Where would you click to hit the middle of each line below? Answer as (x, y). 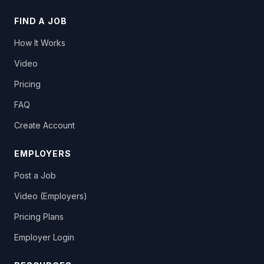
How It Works (40, 43)
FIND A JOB (41, 21)
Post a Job (35, 175)
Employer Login (44, 237)
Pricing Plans (39, 217)
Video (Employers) (51, 196)
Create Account (44, 125)
